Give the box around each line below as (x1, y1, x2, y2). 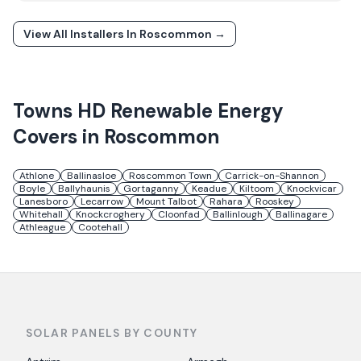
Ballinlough (213, 208, 263, 221)
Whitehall (19, 208, 63, 221)
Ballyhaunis (58, 182, 110, 195)
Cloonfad (158, 208, 200, 221)
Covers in (13, 124, 104, 149)
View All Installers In (23, 27, 139, 41)
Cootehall (78, 221, 122, 234)
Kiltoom (239, 182, 274, 195)
